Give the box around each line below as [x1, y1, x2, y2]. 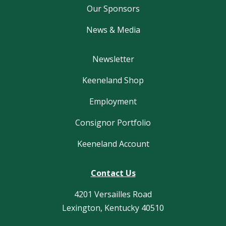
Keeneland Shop [82, 75, 144, 86]
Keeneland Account [77, 138, 149, 150]
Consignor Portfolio [75, 117, 151, 129]
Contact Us [90, 167, 136, 179]
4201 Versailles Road [74, 189, 152, 200]
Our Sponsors [86, 3, 140, 15]
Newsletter [92, 53, 134, 65]
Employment [89, 96, 137, 107]
